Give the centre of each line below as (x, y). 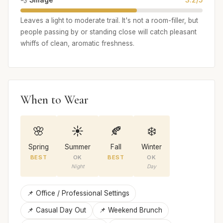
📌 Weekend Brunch (131, 210)
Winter (152, 147)
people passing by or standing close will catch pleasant (109, 32)
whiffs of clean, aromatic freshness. (77, 44)
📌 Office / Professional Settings (78, 193)
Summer (78, 147)
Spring (39, 147)
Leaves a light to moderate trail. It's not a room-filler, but (109, 21)
